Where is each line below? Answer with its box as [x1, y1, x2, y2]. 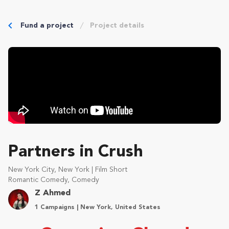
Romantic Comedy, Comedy [8, 176, 99, 184]
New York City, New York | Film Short [8, 166, 128, 173]
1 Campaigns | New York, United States [35, 204, 161, 211]
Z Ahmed [35, 189, 71, 197]
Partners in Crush [8, 144, 143, 161]
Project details [90, 22, 144, 29]
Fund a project [20, 22, 74, 29]
